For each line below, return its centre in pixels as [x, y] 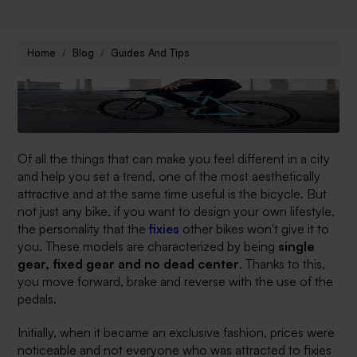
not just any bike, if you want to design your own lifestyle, [177, 211]
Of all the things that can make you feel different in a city [174, 158]
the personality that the [84, 228]
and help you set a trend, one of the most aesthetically [169, 176]
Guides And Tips [151, 53]
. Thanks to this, [282, 263]
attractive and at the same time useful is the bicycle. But [173, 193]
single [297, 246]
